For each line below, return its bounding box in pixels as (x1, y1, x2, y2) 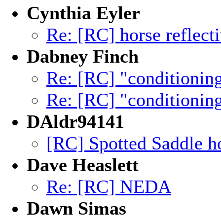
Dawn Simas (27, 198, 126, 219)
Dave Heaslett (27, 154, 139, 175)
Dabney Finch (27, 46, 139, 67)
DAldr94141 (27, 111, 124, 132)
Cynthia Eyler (27, 2, 140, 23)
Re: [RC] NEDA (46, 176, 171, 197)
